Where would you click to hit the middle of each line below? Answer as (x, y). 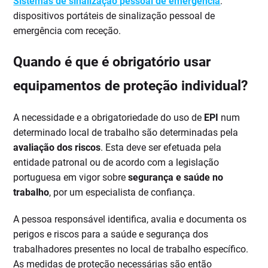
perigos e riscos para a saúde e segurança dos (111, 234)
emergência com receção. (67, 31)
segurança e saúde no (176, 178)
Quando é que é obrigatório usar (112, 62)
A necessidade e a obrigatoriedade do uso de (109, 118)
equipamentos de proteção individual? (131, 86)
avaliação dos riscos (57, 148)
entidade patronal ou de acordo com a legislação (116, 163)
